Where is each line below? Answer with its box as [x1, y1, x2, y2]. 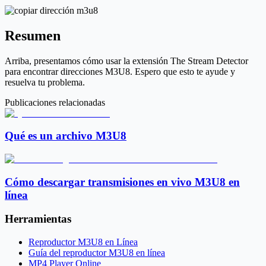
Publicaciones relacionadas [5, 97, 105, 107]
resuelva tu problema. [5, 77, 85, 87]
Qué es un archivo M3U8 [5, 129, 126, 142]
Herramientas [5, 213, 71, 226]
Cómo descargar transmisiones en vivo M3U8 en [5, 175, 240, 188]
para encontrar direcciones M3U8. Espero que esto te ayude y [5, 66, 235, 77]
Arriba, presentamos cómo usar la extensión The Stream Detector [5, 55, 248, 66]
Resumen [5, 27, 61, 43]
